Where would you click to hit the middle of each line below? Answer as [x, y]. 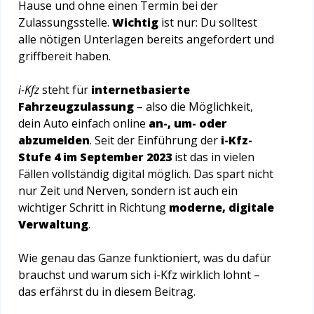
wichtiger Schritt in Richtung [94, 208]
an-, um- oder [188, 124]
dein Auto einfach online [83, 124]
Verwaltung [53, 225]
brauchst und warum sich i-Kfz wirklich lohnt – [139, 275]
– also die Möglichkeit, [193, 107]
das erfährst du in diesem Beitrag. [108, 292]
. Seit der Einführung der [155, 141]
